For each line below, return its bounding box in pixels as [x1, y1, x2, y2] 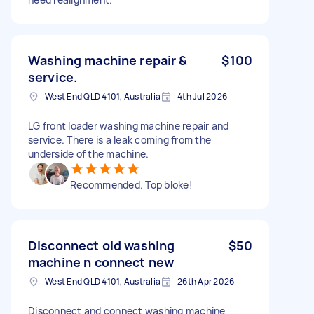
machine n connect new [28, 253, 175, 271]
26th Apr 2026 [177, 275, 235, 287]
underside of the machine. [28, 146, 149, 161]
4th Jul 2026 [177, 90, 227, 102]
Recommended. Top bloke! [70, 177, 193, 191]
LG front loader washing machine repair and [28, 118, 229, 132]
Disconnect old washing [28, 236, 175, 254]
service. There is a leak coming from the [28, 132, 211, 146]
